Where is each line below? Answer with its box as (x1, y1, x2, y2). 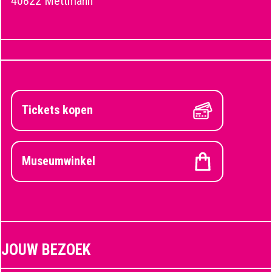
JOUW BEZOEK (1, 241, 90, 259)
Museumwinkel (22, 154, 95, 168)
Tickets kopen (22, 103, 93, 117)
